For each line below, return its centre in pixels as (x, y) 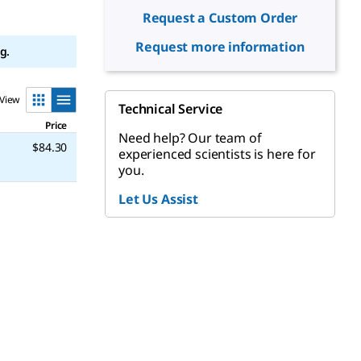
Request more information (220, 47)
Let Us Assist (158, 199)
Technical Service (171, 109)
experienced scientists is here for (217, 154)
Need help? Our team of (190, 138)
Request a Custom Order (220, 18)
